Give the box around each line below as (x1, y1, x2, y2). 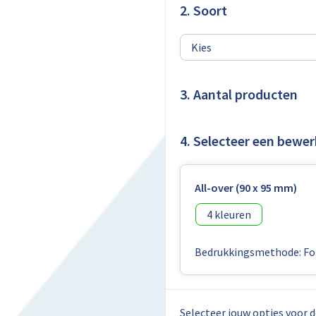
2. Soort (179, 1, 227, 19)
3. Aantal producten (179, 85, 298, 103)
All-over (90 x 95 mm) (194, 181, 297, 195)
